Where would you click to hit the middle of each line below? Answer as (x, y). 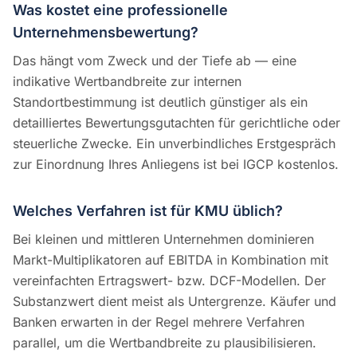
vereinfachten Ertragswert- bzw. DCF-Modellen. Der (169, 280)
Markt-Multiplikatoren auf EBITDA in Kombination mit (171, 260)
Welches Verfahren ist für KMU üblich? (148, 211)
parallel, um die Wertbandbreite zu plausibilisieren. (165, 343)
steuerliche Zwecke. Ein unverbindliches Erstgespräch (174, 143)
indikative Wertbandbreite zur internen (127, 81)
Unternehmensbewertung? (106, 32)
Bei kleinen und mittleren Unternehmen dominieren (163, 239)
